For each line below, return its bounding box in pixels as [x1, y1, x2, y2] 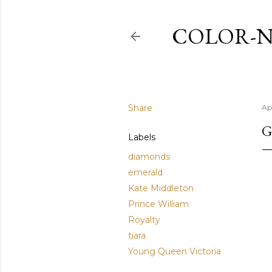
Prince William [128, 199, 189, 209]
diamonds [128, 151, 170, 162]
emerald [128, 167, 163, 178]
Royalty [128, 214, 160, 225]
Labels [128, 132, 155, 143]
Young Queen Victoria [128, 246, 221, 257]
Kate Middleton [128, 183, 194, 194]
